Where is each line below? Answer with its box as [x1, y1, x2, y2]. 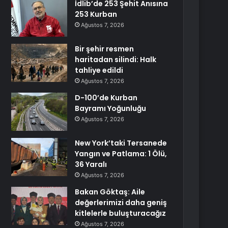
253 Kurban [75, 9, 118, 19]
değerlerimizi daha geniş [75, 197, 167, 208]
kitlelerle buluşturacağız [75, 208, 166, 218]
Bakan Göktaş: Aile [75, 187, 146, 197]
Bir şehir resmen [75, 44, 134, 54]
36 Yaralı [75, 159, 107, 169]
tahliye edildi [75, 65, 124, 75]
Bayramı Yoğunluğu [75, 103, 147, 113]
